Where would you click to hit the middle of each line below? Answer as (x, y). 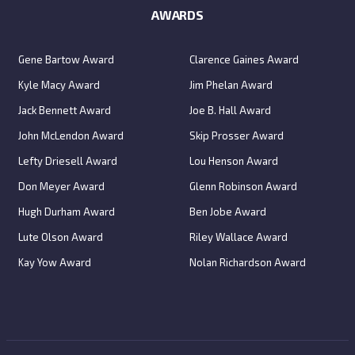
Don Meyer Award (61, 186)
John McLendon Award (71, 135)
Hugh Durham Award (67, 211)
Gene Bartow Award (66, 59)
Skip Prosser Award (237, 135)
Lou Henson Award (234, 160)
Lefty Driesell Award (68, 160)
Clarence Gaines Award (244, 59)
